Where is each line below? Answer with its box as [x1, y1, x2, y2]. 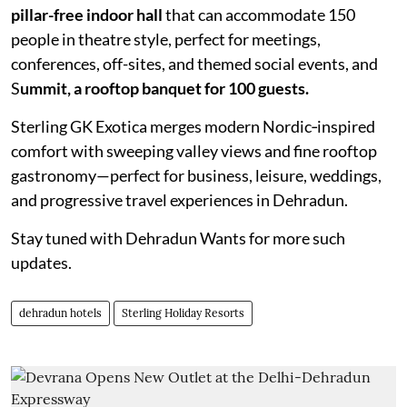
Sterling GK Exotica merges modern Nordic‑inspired [11, 115, 375, 136]
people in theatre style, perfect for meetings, [11, 28, 321, 49]
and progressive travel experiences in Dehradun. [11, 189, 348, 210]
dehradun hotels [19, 305, 102, 320]
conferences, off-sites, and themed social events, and [11, 53, 378, 74]
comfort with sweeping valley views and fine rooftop [11, 140, 377, 161]
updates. [11, 252, 72, 273]
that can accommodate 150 [163, 4, 355, 25]
